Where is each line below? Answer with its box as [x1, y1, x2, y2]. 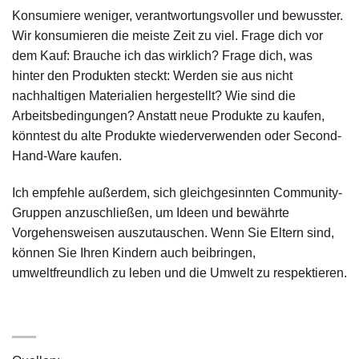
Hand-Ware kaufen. [12, 148, 122, 163]
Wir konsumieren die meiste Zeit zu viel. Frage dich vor [12, 28, 323, 42]
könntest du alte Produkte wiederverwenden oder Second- [12, 128, 341, 143]
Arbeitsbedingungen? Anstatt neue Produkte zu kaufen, [12, 108, 325, 123]
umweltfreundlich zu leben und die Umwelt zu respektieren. [12, 265, 347, 280]
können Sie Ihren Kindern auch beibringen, [12, 245, 256, 260]
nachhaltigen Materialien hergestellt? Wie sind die [12, 88, 296, 103]
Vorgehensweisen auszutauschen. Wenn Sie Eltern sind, [12, 225, 334, 240]
